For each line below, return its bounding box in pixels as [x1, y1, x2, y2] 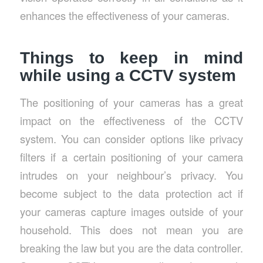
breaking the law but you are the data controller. [19, 240, 244, 256]
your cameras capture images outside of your [19, 204, 244, 220]
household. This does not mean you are [19, 222, 244, 238]
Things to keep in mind [19, 48, 244, 67]
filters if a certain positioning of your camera [19, 149, 244, 165]
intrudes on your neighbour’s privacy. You [19, 167, 244, 183]
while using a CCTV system [19, 66, 236, 85]
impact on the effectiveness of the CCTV [19, 113, 244, 129]
